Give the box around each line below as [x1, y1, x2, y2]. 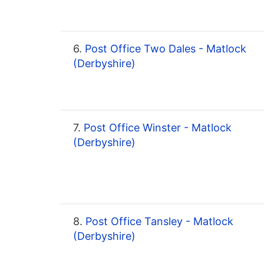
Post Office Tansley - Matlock [82, 215, 233, 228]
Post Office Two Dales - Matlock [82, 42, 246, 55]
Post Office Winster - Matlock [81, 121, 232, 134]
